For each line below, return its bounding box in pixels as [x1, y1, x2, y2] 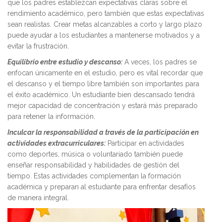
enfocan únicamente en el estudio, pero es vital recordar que [7, 68, 203, 77]
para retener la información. [7, 112, 95, 120]
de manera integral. [7, 193, 69, 202]
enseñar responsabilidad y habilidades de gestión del [7, 161, 179, 169]
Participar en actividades [106, 139, 184, 147]
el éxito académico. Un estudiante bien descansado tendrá [7, 90, 195, 99]
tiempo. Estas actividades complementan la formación [7, 171, 181, 180]
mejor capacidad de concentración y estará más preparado [7, 101, 198, 110]
